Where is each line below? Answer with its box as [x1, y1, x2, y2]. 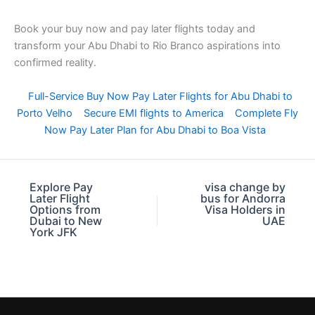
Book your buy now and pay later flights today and [14, 22, 255, 36]
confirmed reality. [14, 56, 96, 70]
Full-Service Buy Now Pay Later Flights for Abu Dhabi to [28, 89, 292, 103]
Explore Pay [30, 180, 93, 195]
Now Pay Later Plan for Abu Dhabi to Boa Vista [44, 123, 266, 136]
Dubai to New [30, 214, 102, 229]
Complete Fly [235, 106, 298, 120]
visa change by [205, 180, 285, 195]
